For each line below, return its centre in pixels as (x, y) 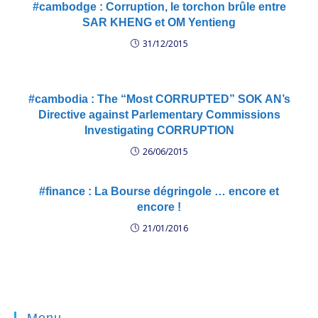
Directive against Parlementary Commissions (159, 115)
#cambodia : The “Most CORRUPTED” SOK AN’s (159, 99)
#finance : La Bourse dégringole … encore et (159, 191)
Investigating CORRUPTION (159, 130)
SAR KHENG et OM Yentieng (159, 22)
